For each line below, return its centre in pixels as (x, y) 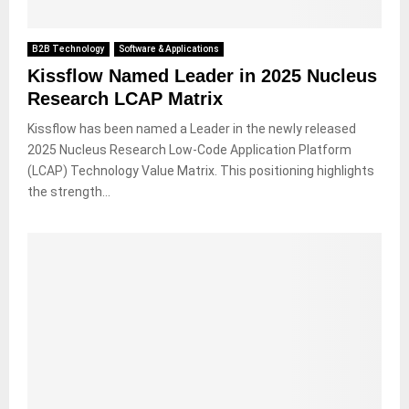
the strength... (69, 191)
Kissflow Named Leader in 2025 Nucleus (202, 75)
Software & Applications (169, 48)
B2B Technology (68, 48)
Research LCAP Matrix (125, 98)
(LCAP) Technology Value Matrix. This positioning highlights (201, 170)
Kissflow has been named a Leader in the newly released (192, 128)
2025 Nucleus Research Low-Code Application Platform (189, 149)
